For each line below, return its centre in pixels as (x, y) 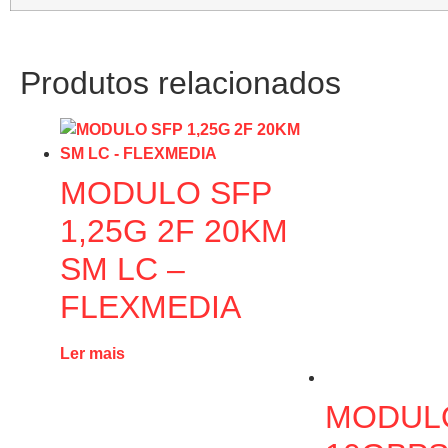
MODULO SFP (165, 193)
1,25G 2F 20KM (174, 231)
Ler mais (92, 354)
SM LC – (122, 269)
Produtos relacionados (180, 83)
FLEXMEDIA (150, 307)
